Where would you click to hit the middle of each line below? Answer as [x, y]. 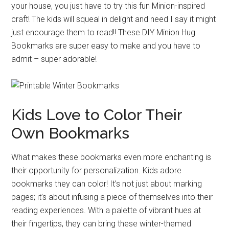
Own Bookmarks [71, 133]
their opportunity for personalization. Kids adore [97, 170]
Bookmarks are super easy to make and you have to [106, 45]
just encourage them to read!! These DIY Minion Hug [104, 32]
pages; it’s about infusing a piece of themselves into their [112, 197]
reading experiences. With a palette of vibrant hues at [106, 210]
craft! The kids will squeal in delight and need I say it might [114, 19]
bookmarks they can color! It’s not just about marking [107, 184]
